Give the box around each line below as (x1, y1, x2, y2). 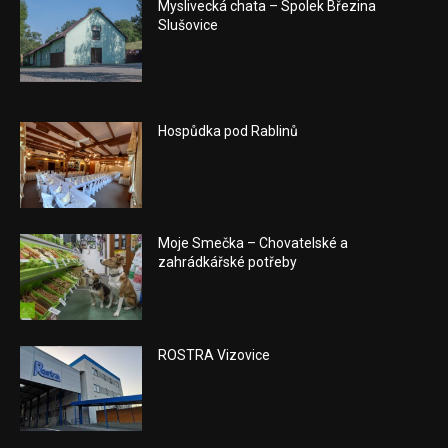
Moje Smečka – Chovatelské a (158, 234, 349, 251)
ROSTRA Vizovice (158, 346, 271, 363)
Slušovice (158, 16, 219, 33)
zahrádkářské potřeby (158, 253, 298, 270)
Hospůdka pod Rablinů (158, 123, 299, 140)
